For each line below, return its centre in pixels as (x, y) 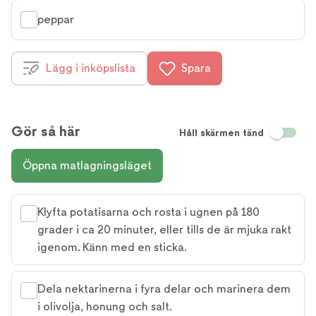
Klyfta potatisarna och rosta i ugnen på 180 (148, 212)
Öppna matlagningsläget (87, 166)
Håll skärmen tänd (221, 133)
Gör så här (46, 132)
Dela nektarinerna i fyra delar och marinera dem (164, 289)
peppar (56, 20)
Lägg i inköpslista (91, 68)
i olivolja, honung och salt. (105, 307)
